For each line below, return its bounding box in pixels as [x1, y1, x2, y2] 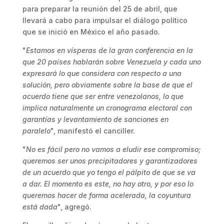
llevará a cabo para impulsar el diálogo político [22, 16, 187, 24]
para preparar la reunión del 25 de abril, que [22, 4, 177, 13]
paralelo [22, 126, 50, 135]
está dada [22, 202, 57, 211]
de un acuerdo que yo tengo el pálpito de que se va [22, 168, 195, 176]
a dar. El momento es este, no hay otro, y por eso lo [22, 179, 193, 188]
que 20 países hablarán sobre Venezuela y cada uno [22, 57, 201, 66]
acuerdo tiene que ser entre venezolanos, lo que [22, 92, 183, 100]
